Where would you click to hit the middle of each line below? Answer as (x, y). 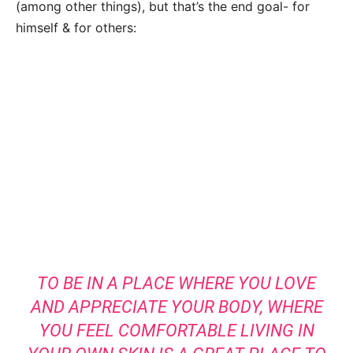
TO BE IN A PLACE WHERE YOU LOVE (176, 284)
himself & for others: (76, 28)
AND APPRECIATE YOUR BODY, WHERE (176, 307)
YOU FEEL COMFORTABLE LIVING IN (176, 331)
